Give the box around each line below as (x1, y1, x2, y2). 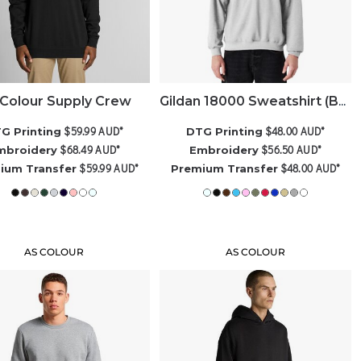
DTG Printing (185, 125, 263, 139)
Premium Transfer (170, 162, 278, 176)
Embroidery (189, 143, 259, 157)
